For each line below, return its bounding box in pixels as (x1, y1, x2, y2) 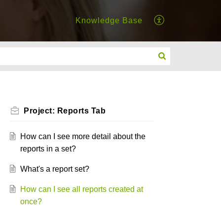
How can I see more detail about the (20, 132, 146, 141)
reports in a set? (20, 145, 76, 153)
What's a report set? (20, 165, 89, 173)
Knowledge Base (75, 16, 143, 25)
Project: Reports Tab (24, 107, 106, 115)
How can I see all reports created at (20, 185, 143, 193)
